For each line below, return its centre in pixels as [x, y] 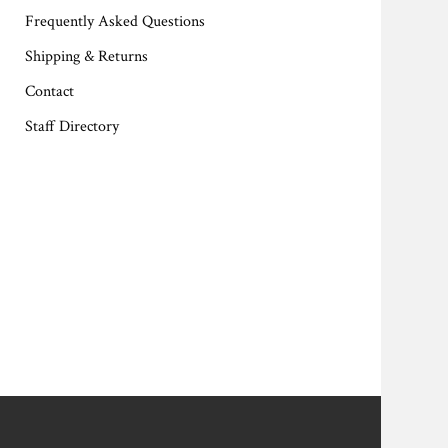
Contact [49, 91]
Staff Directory [71, 126]
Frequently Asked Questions [114, 21]
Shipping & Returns [86, 56]
